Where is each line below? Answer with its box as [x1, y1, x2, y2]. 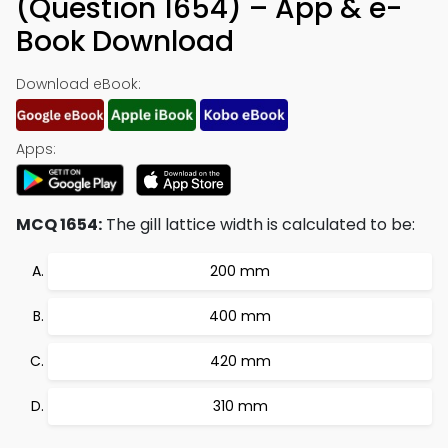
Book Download [16, 22, 234, 61]
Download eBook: [16, 74, 141, 94]
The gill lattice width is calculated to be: [102, 213, 415, 236]
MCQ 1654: [16, 213, 102, 236]
